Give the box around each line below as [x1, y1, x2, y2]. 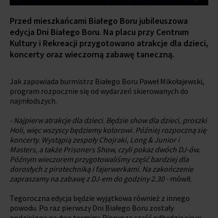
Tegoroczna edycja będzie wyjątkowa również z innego [10, 193, 190, 203]
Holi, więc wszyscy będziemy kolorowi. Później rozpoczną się [10, 125, 206, 135]
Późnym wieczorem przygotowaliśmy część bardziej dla [10, 154, 189, 164]
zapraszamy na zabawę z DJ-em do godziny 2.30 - [10, 173, 168, 183]
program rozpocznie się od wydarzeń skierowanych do [10, 86, 188, 96]
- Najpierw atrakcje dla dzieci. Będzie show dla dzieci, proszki [10, 115, 207, 125]
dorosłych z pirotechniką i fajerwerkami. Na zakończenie [10, 163, 193, 174]
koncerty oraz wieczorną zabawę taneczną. [10, 48, 174, 60]
